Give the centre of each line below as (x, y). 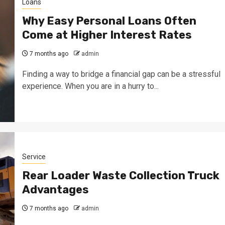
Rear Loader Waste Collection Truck (121, 176)
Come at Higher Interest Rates (107, 35)
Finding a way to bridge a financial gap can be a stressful (121, 74)
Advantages (55, 190)
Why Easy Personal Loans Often (109, 21)
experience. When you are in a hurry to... (90, 86)
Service (34, 157)
